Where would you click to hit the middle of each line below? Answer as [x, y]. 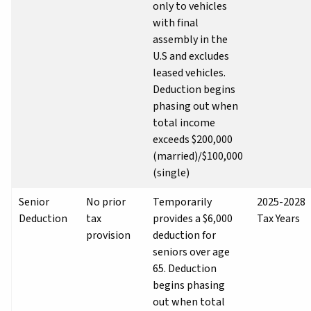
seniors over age [191, 252]
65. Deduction [185, 268]
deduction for [184, 235]
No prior [106, 202]
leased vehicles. [189, 73]
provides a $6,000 [193, 218]
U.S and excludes [191, 56]
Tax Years [278, 218]
